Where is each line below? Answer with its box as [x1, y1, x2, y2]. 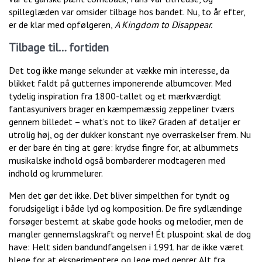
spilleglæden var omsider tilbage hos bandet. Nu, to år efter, [9, 6, 245, 18]
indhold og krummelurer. [9, 167, 103, 180]
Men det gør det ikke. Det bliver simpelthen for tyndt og [9, 189, 229, 202]
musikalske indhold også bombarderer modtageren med [9, 154, 225, 167]
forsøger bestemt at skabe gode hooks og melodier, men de [9, 215, 243, 227]
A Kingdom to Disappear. [115, 19, 212, 31]
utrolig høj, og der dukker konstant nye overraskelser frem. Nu [9, 129, 251, 141]
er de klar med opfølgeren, [9, 19, 115, 31]
